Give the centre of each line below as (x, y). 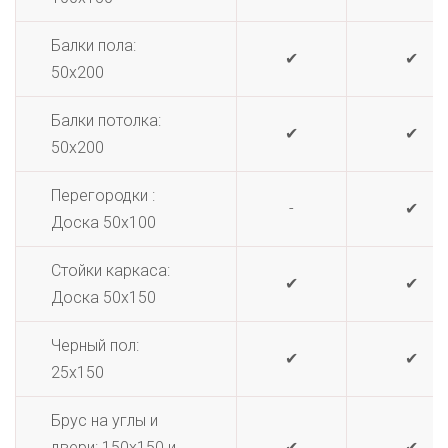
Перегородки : (103, 195)
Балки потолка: (106, 120)
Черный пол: (95, 345)
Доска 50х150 (103, 297)
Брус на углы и (104, 420)
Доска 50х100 (103, 222)
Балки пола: (93, 45)
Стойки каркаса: (110, 270)
